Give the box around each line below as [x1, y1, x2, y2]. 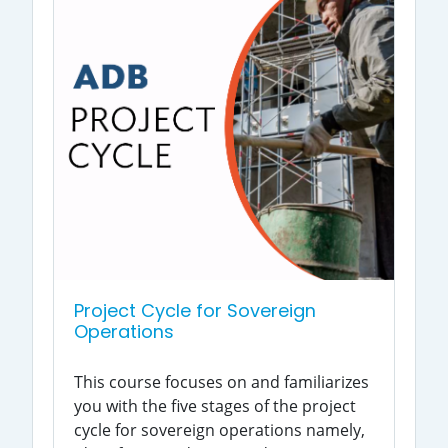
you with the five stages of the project [74, 395, 356, 418]
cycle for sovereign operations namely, [74, 419, 365, 442]
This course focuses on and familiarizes [74, 371, 369, 394]
